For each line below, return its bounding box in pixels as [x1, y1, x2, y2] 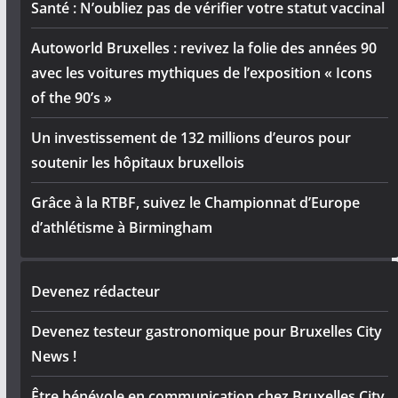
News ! [30, 346, 76, 366]
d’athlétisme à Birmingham [30, 217, 212, 237]
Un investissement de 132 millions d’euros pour [30, 127, 351, 147]
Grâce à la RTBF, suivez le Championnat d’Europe [30, 192, 360, 212]
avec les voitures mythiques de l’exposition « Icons [30, 62, 372, 83]
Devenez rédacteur [30, 281, 160, 301]
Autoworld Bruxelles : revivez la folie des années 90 [30, 37, 377, 58]
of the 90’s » [30, 87, 112, 107]
